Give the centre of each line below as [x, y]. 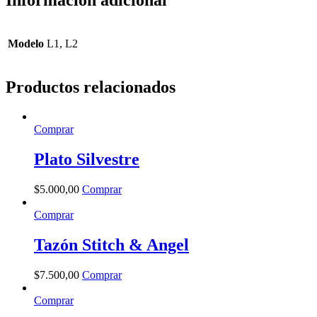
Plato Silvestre [87, 160]
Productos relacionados [91, 87]
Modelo [26, 43]
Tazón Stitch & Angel [111, 245]
